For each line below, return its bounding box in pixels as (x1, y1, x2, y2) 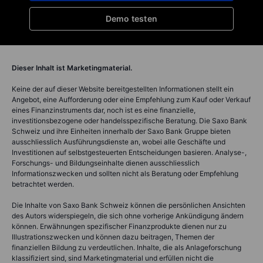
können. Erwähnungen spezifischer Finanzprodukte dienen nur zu (12, 221, 227, 231)
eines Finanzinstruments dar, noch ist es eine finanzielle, (12, 105, 195, 114)
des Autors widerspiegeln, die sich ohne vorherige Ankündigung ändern (12, 211, 244, 220)
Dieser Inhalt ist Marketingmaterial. (12, 63, 132, 72)
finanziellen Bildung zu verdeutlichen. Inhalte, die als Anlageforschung (12, 242, 241, 252)
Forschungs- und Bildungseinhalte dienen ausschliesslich (12, 158, 200, 167)
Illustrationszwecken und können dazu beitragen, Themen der (12, 232, 214, 241)
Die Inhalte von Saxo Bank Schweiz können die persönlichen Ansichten (12, 200, 245, 210)
